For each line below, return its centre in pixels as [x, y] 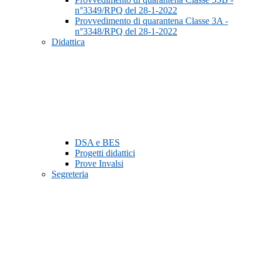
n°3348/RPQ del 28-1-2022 [126, 32]
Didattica [68, 42]
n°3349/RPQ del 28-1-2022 [126, 11]
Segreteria [70, 174]
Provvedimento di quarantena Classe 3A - [151, 21]
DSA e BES [97, 143]
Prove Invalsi [99, 164]
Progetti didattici [105, 153]
